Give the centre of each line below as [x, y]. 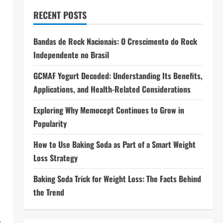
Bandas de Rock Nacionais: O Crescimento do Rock [115, 41]
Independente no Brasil [71, 55]
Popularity [50, 123]
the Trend [49, 192]
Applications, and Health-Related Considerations [112, 89]
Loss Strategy [55, 158]
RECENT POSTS [60, 15]
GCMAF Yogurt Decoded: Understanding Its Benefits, [118, 76]
